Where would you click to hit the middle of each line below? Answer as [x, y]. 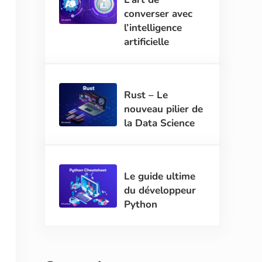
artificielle [147, 42]
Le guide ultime [160, 177]
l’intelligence [153, 28]
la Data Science [160, 123]
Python [141, 205]
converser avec [158, 14]
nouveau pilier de [164, 109]
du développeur [160, 191]
